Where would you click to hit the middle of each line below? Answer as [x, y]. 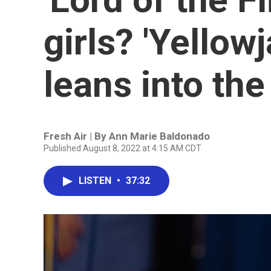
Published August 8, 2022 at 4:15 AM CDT [122, 148]
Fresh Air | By [76, 136]
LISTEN [96, 181]
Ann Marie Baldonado [159, 136]
